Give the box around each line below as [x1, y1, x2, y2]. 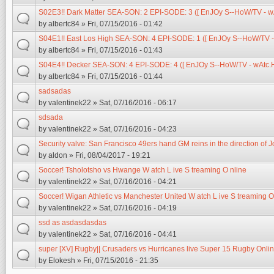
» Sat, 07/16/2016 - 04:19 [91, 204, 177, 212]
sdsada [39, 113, 63, 122]
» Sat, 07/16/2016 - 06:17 [91, 98, 177, 107]
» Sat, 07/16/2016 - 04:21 [91, 177, 177, 186]
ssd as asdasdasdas [39, 218, 106, 227]
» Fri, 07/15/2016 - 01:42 [80, 20, 163, 28]
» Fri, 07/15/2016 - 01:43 [80, 46, 163, 54]
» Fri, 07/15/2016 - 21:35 [75, 256, 158, 265]
